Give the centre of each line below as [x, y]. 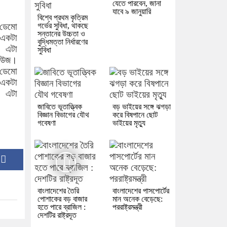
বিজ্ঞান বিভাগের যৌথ [63, 115]
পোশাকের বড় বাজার [62, 199]
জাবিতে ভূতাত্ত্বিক [60, 107]
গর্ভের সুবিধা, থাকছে [63, 26]
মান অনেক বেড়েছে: [137, 199]
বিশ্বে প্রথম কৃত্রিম [63, 18]
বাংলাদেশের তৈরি [58, 191]
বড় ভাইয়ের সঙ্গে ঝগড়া [141, 107]
